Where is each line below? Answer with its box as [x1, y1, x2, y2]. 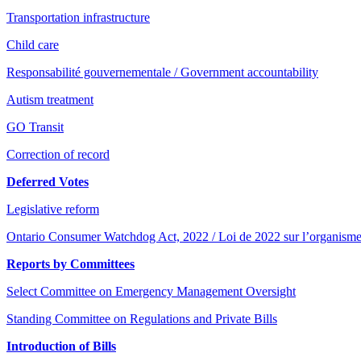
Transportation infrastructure [6, 10, 150, 24]
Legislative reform [6, 201, 99, 216]
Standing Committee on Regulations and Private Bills [6, 311, 277, 326]
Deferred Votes [6, 174, 89, 189]
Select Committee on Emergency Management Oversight [6, 284, 296, 298]
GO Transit [6, 119, 64, 134]
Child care [6, 37, 59, 52]
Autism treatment [6, 92, 93, 106]
